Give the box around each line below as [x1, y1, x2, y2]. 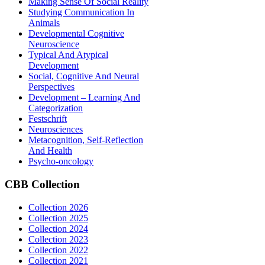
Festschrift [28, 114, 67, 124]
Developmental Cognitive [28, 28, 124, 39]
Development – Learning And [28, 92, 140, 103]
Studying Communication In [28, 7, 134, 18]
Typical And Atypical [28, 50, 108, 60]
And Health [28, 146, 72, 156]
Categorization [28, 103, 83, 114]
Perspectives [28, 82, 75, 92]
